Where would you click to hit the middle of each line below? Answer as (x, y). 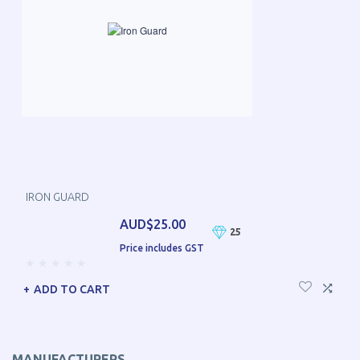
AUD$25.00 (152, 225)
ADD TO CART (72, 289)
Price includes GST (162, 248)
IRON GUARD (57, 197)
